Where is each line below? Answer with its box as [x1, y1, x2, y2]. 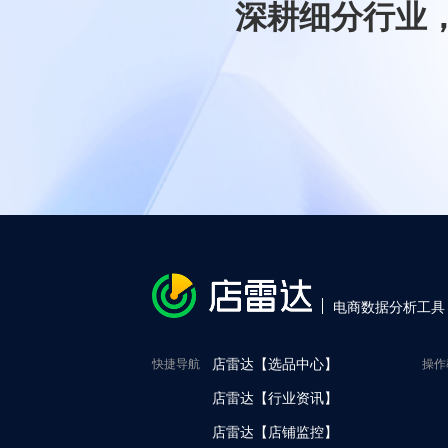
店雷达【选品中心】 [211, 357, 338, 372]
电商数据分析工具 [332, 300, 445, 315]
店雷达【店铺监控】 [211, 425, 338, 440]
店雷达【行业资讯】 [211, 391, 338, 406]
